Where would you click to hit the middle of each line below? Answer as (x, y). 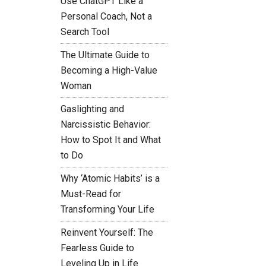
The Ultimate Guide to (105, 55)
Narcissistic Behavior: (106, 124)
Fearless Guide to (97, 248)
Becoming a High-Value (109, 70)
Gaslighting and (92, 109)
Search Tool (85, 32)
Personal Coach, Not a (106, 16)
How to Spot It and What (111, 140)
